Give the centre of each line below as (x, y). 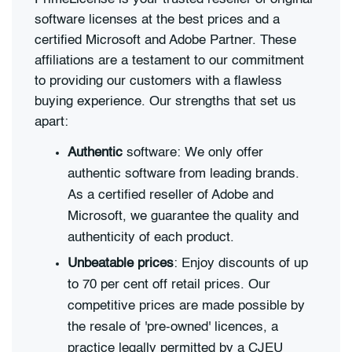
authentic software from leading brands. (183, 174)
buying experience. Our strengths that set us (165, 102)
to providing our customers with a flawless (158, 82)
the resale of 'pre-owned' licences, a (173, 328)
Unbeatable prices (121, 264)
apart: (51, 123)
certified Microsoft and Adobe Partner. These (165, 41)
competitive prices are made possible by (186, 306)
